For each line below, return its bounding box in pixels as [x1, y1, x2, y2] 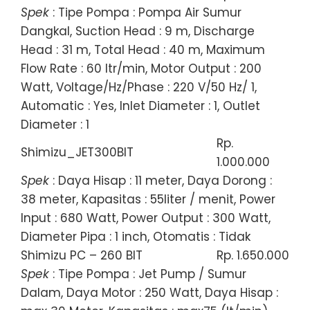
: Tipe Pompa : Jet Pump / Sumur [49, 265, 246, 282]
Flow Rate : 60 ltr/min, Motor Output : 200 [21, 60, 262, 77]
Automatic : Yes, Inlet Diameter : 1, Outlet [21, 97, 260, 114]
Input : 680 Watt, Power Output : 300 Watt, [21, 209, 271, 226]
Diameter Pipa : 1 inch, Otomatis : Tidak [21, 228, 250, 245]
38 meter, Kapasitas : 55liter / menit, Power [21, 190, 275, 208]
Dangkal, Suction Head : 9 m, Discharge [21, 22, 255, 39]
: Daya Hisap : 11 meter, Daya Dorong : [49, 172, 272, 189]
